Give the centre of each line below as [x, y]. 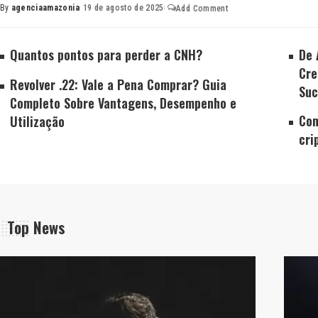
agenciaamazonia [45, 8]
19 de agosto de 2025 [123, 8]
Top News [36, 227]
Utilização [37, 122]
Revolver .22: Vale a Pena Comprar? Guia [118, 85]
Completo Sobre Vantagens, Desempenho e [123, 103]
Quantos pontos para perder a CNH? [106, 55]
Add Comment [202, 8]
